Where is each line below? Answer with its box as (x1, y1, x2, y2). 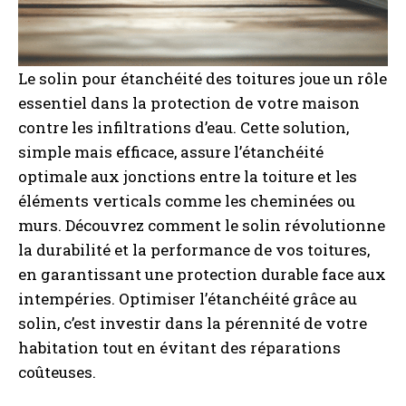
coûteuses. (18, 362, 96, 382)
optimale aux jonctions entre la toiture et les (18, 166, 357, 187)
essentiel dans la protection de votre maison (18, 92, 360, 113)
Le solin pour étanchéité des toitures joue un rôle (18, 68, 387, 89)
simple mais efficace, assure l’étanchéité (18, 141, 324, 162)
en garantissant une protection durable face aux (18, 264, 386, 285)
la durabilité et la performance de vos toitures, (18, 239, 370, 260)
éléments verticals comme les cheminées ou (18, 190, 355, 211)
